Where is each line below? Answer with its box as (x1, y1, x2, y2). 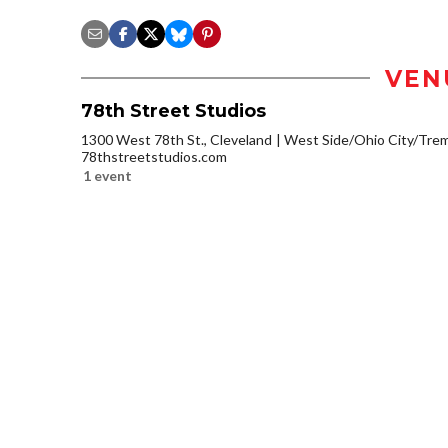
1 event (83, 166, 132, 184)
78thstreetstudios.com (81, 147, 227, 165)
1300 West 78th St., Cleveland (81, 130, 272, 148)
